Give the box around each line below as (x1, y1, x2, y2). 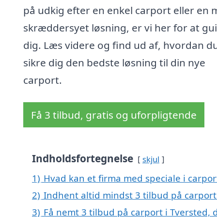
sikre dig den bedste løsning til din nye (23, 56, 205, 70)
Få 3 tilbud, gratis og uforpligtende (31, 108, 197, 122)
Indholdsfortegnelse (32, 152, 133, 166)
